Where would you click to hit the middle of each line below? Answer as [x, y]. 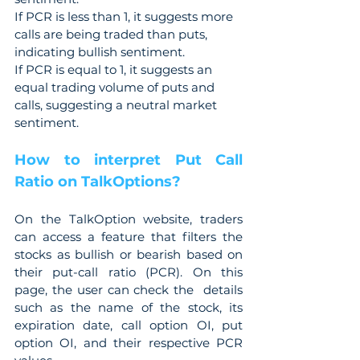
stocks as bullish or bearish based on [129, 254]
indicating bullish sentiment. [100, 51]
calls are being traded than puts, [112, 34]
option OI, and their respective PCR [129, 342]
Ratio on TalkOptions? [98, 181]
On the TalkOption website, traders [129, 219]
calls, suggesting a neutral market [117, 104]
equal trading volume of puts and [116, 87]
